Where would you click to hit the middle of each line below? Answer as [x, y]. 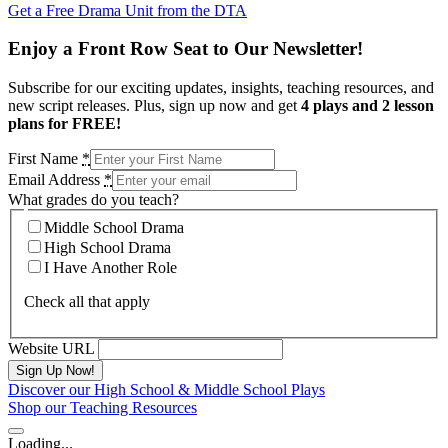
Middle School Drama [114, 227]
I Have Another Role [110, 267]
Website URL [51, 348]
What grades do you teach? [93, 199]
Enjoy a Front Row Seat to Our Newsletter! [185, 49]
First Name [45, 158]
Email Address [56, 179]
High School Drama [107, 247]
